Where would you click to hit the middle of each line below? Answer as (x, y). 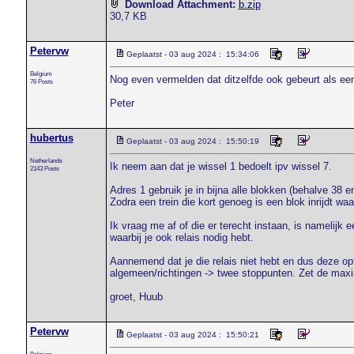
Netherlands (46, 160)
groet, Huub (136, 297)
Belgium (41, 73)
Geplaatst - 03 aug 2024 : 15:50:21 (192, 335)
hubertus (51, 138)
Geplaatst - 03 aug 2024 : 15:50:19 (192, 141)
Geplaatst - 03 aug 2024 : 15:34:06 (192, 54)
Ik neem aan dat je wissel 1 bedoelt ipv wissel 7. (220, 166)
